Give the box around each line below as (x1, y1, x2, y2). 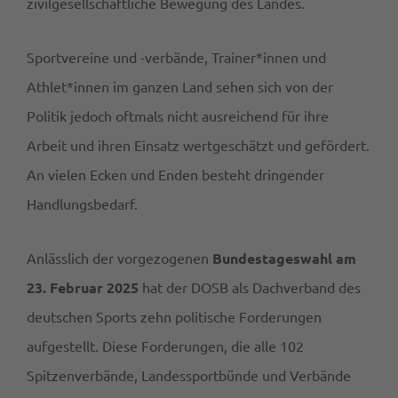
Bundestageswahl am (212, 249, 356, 268)
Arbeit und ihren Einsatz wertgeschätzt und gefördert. (27, 136, 370, 155)
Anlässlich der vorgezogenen (27, 249, 212, 267)
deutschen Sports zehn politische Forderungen (27, 307, 322, 326)
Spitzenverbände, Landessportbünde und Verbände (27, 366, 351, 385)
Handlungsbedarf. (27, 195, 141, 213)
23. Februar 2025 (27, 278, 139, 298)
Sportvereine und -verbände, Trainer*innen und (27, 48, 326, 67)
